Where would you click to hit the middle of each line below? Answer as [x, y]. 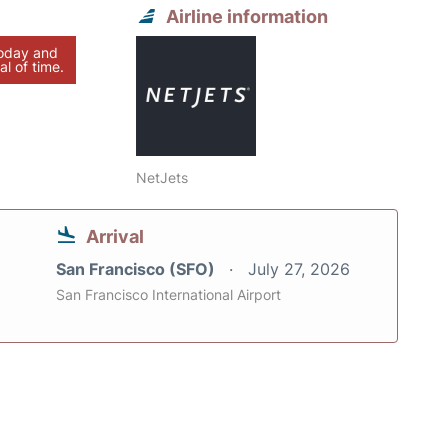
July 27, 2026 [299, 269]
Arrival [115, 237]
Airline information [247, 17]
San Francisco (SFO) [137, 269]
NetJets [162, 178]
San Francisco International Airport [168, 295]
